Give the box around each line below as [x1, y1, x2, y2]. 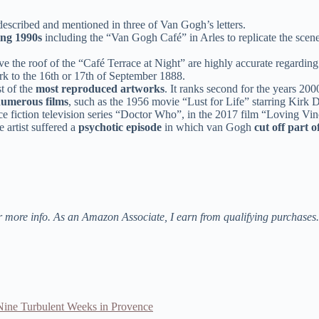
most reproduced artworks [36, 83, 164, 95]
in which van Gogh [162, 121, 254, 134]
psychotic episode [78, 121, 162, 134]
